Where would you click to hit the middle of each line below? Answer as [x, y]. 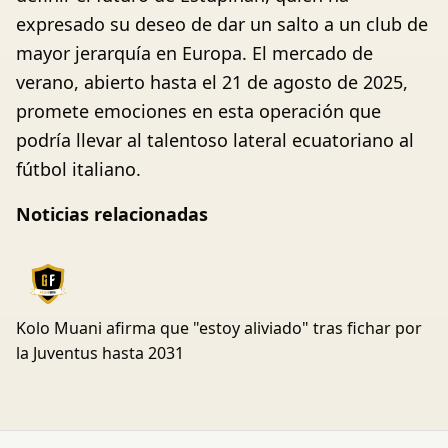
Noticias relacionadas [112, 214]
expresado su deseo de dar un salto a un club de [222, 24]
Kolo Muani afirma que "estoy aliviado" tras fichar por [219, 328]
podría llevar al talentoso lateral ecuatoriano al [215, 140]
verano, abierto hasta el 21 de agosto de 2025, [212, 82]
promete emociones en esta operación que [198, 111]
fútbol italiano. [78, 169]
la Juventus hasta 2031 [100, 353]
